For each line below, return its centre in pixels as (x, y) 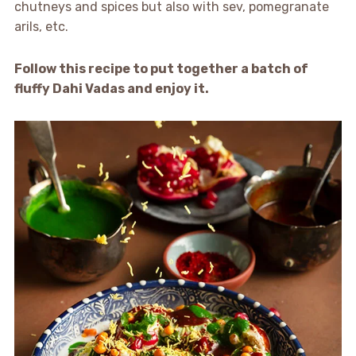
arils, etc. (41, 27)
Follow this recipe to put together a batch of (161, 69)
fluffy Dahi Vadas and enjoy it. (111, 89)
